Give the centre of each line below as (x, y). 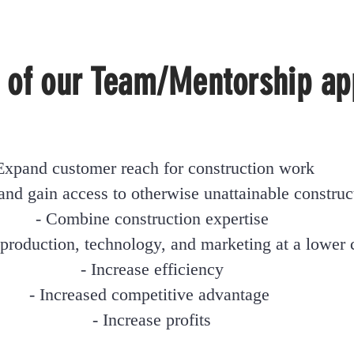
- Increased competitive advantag (145, 294)
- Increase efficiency (149, 269)
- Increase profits (149, 320)
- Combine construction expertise (149, 218)
